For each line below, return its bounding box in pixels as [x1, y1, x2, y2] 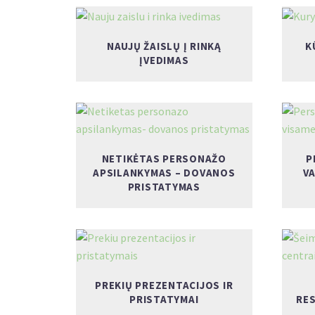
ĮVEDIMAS [139, 53, 189, 67]
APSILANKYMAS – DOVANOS [93, 165, 236, 179]
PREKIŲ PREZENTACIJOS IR [95, 278, 233, 292]
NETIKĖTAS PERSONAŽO [101, 151, 226, 165]
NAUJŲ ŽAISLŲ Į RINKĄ [106, 39, 221, 53]
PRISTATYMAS [127, 179, 200, 193]
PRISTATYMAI [129, 292, 199, 306]
